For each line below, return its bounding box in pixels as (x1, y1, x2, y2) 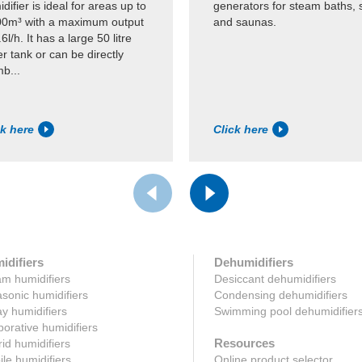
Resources (213, 335, 275, 350)
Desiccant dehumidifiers (213, 271, 336, 285)
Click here (213, 122, 268, 136)
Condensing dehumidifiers (213, 288, 347, 301)
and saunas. (213, 15, 276, 29)
